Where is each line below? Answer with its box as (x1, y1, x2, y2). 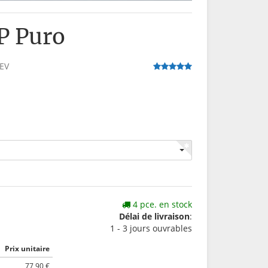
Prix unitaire (5, 243, 50, 253)
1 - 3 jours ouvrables (109, 222, 192, 234)
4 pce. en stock (130, 198, 192, 210)
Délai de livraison (118, 210, 190, 222)
